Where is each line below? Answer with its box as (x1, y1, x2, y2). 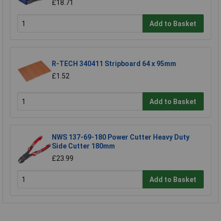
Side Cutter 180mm (52, 142, 115, 150)
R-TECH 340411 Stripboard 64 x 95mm (52, 59, 176, 68)
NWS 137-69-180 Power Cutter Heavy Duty (52, 133, 189, 141)
